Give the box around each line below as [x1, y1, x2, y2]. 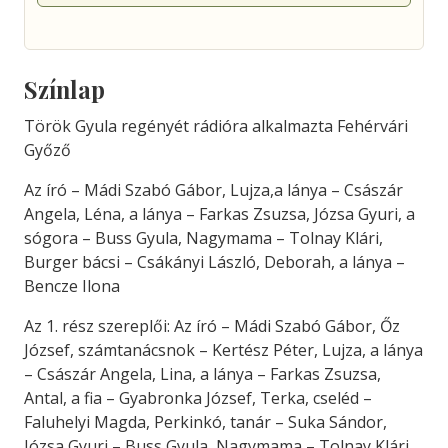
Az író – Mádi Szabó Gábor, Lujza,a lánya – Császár [24, 179, 403, 201]
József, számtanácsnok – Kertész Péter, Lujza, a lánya [24, 339, 423, 361]
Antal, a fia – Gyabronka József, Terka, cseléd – [24, 387, 372, 409]
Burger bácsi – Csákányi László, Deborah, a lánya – [24, 251, 405, 273]
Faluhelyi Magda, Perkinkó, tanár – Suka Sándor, [24, 411, 387, 433]
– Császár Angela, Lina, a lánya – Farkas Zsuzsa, [24, 363, 381, 385]
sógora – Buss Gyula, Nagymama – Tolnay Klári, [24, 227, 383, 249]
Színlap [24, 74, 105, 105]
